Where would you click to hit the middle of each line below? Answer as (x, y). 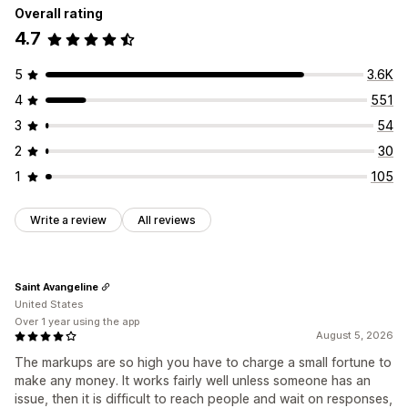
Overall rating (59, 14)
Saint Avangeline (56, 286)
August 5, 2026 (355, 336)
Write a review (68, 220)
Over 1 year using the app (77, 322)
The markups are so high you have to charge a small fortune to (203, 362)
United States (49, 305)
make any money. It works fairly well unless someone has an (193, 381)
